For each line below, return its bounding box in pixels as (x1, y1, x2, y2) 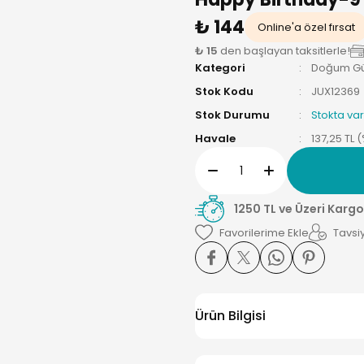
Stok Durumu (195, 107, 270, 123)
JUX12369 (311, 84, 360, 99)
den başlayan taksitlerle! (218, 43, 350, 58)
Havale (195, 131, 236, 146)
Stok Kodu (195, 84, 253, 99)
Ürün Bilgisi (195, 306, 266, 326)
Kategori (195, 60, 245, 76)
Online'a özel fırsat (258, 19, 355, 35)
